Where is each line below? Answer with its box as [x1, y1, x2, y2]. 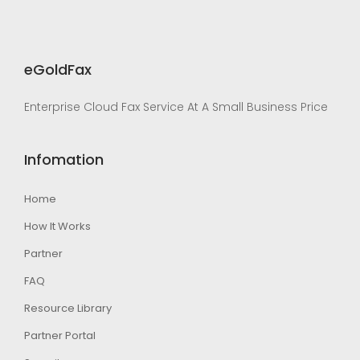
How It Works [24, 218, 91, 234]
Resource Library [24, 300, 112, 316]
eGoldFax [24, 59, 92, 80]
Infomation [24, 149, 104, 170]
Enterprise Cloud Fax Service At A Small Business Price [24, 98, 328, 115]
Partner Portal [24, 327, 96, 343]
